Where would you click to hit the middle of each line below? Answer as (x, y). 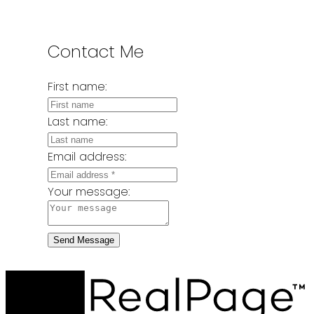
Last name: (77, 121)
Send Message (83, 240)
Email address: (87, 156)
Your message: (88, 191)
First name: (77, 86)
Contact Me (95, 51)
